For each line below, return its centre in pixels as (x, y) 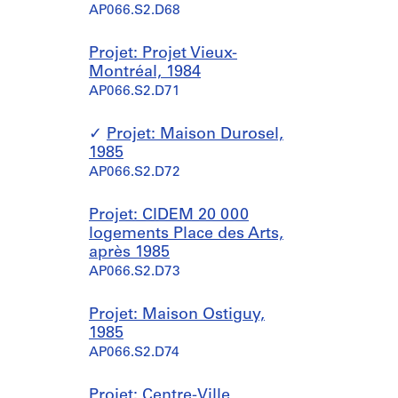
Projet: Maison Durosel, (195, 135)
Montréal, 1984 (145, 72)
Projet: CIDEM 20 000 (169, 215)
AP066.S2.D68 (135, 11)
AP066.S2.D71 (135, 92)
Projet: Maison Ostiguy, (177, 315)
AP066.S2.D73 (135, 272)
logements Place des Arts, (186, 234)
